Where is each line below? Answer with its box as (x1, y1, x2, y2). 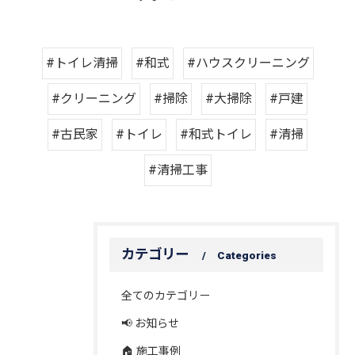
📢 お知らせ (121, 317, 179, 330)
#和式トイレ (180, 127, 252, 143)
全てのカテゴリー (121, 289, 210, 303)
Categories (217, 249, 277, 262)
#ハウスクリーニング (186, 55, 310, 71)
